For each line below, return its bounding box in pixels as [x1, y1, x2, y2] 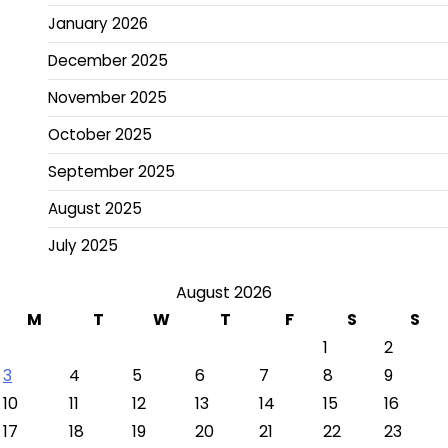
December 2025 [48, 49, 168, 71]
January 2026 [48, 12, 148, 34]
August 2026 [176, 280, 272, 304]
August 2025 [48, 197, 142, 219]
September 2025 [48, 160, 175, 182]
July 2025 [48, 234, 118, 256]
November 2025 [48, 86, 167, 108]
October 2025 [48, 123, 152, 145]
